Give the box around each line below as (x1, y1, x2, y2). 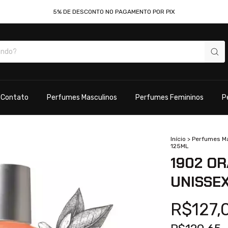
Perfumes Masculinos (46, 93, 117, 102)
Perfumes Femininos (135, 93, 204, 102)
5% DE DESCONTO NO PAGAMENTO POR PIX (53, 8, 175, 15)
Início (170, 135, 186, 142)
